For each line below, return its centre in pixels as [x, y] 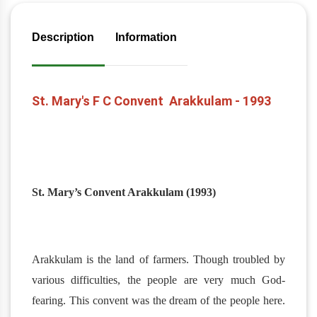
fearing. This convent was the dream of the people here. [158, 300]
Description [63, 37]
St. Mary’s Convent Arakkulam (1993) [124, 192]
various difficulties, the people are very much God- [158, 280]
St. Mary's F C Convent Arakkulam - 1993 [153, 101]
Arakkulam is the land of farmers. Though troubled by [158, 259]
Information [146, 37]
